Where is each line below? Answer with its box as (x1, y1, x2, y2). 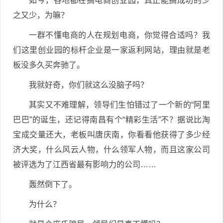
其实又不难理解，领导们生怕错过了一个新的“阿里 (29, 101, 210, 109)
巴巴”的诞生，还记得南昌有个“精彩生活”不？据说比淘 (13, 115, 210, 124)
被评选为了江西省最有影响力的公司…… (13, 160, 156, 169)
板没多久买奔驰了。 (13, 61, 85, 69)
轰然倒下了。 (29, 180, 77, 189)
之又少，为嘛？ (13, 11, 69, 19)
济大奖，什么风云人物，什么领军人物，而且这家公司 (13, 145, 210, 154)
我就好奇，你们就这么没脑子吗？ (29, 81, 148, 89)
